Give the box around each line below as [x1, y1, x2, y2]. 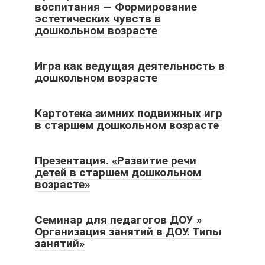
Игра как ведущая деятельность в [35, 59, 225, 73]
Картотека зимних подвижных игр [35, 106, 222, 120]
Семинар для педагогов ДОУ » [35, 212, 202, 227]
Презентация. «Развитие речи [35, 153, 196, 167]
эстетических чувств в [35, 11, 161, 25]
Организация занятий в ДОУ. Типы [35, 224, 221, 238]
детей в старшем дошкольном [35, 165, 201, 179]
